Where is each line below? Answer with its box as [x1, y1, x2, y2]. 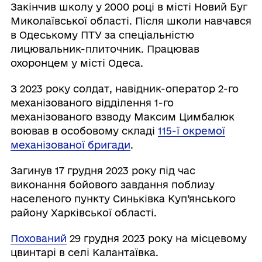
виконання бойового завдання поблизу [10, 179, 215, 191]
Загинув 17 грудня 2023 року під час [10, 165, 195, 177]
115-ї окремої [157, 125, 225, 137]
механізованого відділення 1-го [10, 97, 174, 109]
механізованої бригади [10, 139, 130, 151]
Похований [10, 233, 67, 244]
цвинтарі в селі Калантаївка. [10, 247, 158, 258]
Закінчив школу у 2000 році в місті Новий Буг [10, 1, 247, 13]
